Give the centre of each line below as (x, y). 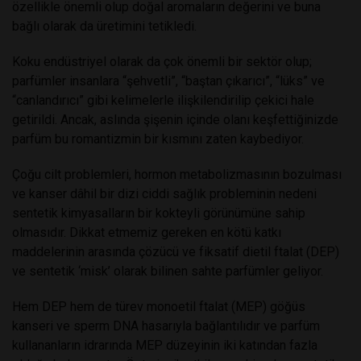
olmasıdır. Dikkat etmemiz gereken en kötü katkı (147, 232)
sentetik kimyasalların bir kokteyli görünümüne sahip (159, 213)
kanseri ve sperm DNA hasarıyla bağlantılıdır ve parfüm (166, 326)
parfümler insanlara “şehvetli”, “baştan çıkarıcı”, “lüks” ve (168, 81)
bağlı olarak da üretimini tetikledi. (104, 26)
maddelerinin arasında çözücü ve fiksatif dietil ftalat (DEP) (176, 251)
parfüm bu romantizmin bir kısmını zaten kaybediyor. (158, 139)
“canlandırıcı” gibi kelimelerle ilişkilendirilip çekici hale (163, 100)
